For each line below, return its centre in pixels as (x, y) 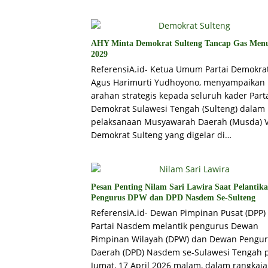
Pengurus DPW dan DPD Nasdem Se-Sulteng (173, 198)
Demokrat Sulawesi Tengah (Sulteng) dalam (178, 109)
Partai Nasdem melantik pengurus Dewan (175, 226)
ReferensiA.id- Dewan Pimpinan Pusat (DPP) (178, 213)
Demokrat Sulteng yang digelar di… (161, 135)
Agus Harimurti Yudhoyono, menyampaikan (178, 83)
